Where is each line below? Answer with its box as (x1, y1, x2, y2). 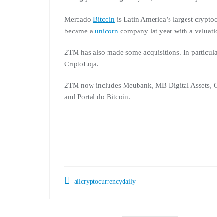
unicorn (95, 27, 118, 35)
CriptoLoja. (64, 60, 99, 68)
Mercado (64, 15, 93, 23)
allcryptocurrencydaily (72, 178, 136, 185)
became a (64, 27, 95, 35)
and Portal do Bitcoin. (64, 93, 130, 101)
